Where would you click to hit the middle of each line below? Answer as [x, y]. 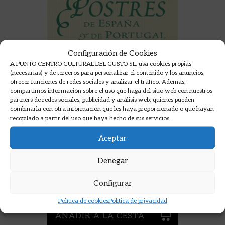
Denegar [113, 160]
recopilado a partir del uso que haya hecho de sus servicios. [90, 118]
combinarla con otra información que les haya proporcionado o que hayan [112, 109]
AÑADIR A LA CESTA [100, 216]
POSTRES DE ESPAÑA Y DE [97, 155]
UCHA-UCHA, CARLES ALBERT [101, 181]
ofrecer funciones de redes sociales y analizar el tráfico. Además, [98, 82]
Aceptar [113, 138]
